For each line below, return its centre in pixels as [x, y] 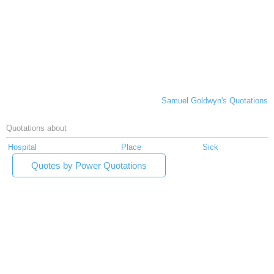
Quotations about [36, 128]
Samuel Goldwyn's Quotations [215, 101]
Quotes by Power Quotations [89, 166]
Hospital [22, 147]
